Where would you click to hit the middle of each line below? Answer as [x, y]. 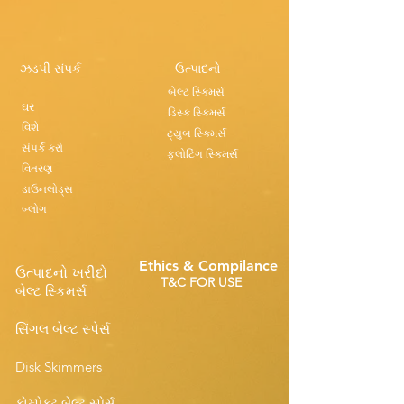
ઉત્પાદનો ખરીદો [61, 273]
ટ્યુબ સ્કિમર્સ [197, 133]
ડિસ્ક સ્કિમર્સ [197, 113]
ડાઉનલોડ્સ [47, 189]
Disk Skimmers [59, 367]
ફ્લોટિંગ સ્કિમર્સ [202, 154]
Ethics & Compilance [208, 266]
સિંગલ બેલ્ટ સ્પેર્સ [63, 329]
